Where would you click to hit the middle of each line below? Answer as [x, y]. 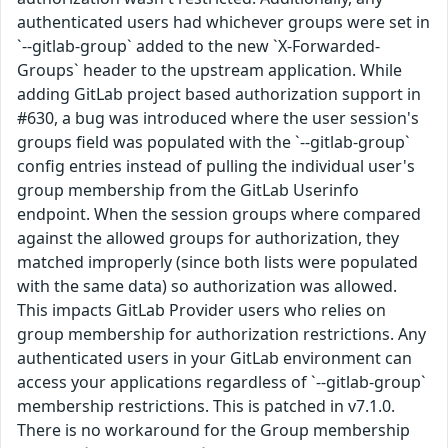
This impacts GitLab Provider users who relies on [201, 310]
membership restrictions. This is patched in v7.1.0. [206, 406]
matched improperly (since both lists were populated [217, 262]
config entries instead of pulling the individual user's [216, 166]
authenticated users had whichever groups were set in [223, 22]
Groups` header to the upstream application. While [209, 70]
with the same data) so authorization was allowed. [207, 286]
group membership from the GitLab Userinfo [188, 190]
